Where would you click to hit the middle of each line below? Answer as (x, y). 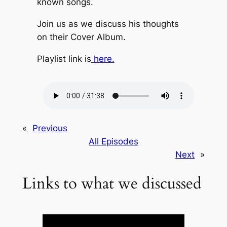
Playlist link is (64, 59)
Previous (50, 128)
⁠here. (103, 59)
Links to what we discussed (112, 183)
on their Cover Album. (81, 37)
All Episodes (113, 142)
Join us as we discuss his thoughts (108, 24)
